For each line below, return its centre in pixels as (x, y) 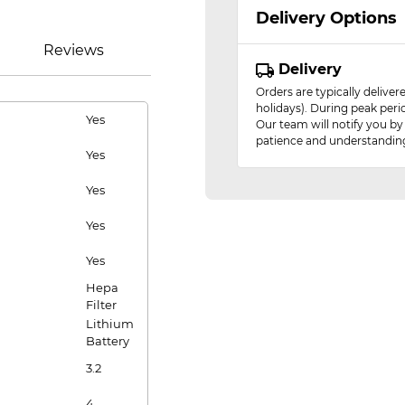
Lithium (110, 324)
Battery (108, 341)
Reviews (73, 50)
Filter (101, 305)
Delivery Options (326, 18)
